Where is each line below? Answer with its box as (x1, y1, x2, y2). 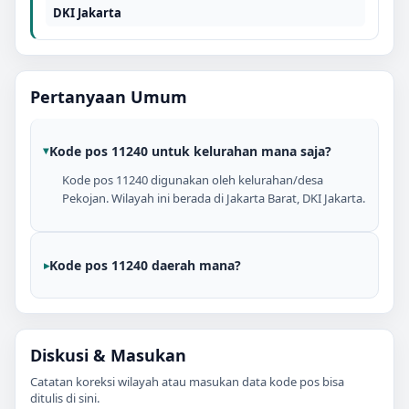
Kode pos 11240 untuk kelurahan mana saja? (49, 142, 331, 160)
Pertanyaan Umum (30, 85, 187, 108)
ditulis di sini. (30, 389, 100, 406)
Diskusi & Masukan (30, 343, 186, 366)
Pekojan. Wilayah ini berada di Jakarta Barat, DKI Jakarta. (62, 189, 365, 206)
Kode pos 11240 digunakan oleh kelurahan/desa (62, 171, 323, 188)
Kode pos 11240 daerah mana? (49, 256, 241, 274)
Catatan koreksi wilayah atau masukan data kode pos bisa (30, 372, 344, 390)
